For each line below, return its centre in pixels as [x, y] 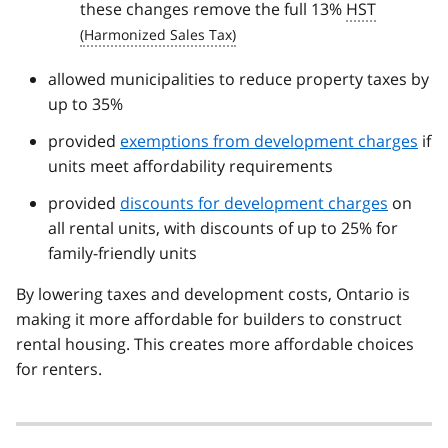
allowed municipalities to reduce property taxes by [238, 79]
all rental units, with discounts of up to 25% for [223, 228]
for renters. [59, 369]
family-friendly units [122, 253]
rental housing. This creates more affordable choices [215, 344]
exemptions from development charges [269, 141]
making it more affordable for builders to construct [209, 319]
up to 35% [85, 104]
